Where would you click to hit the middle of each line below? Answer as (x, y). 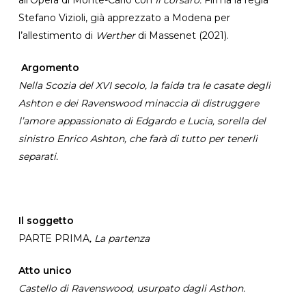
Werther (115, 35)
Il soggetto (46, 220)
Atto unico (45, 270)
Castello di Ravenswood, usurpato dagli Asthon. (131, 288)
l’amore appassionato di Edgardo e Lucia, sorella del (142, 121)
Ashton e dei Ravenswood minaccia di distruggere (138, 103)
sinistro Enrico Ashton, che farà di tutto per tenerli (138, 138)
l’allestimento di (57, 35)
